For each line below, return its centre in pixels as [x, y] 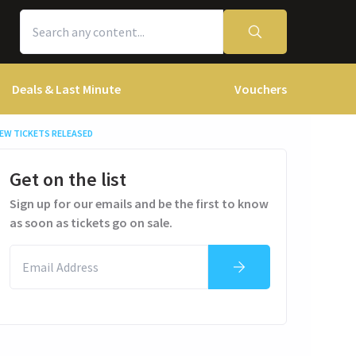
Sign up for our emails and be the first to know [139, 203]
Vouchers [260, 89]
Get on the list [68, 179]
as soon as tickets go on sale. [91, 222]
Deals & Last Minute [67, 89]
